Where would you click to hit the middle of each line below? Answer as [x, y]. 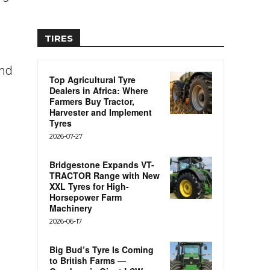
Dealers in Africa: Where [99, 91]
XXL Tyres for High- [89, 187]
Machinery [71, 208]
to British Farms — [88, 261]
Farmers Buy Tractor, [92, 102]
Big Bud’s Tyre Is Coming [102, 250]
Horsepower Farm [86, 197]
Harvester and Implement [101, 112]
